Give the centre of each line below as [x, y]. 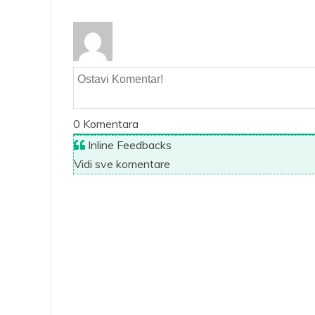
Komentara [109, 123]
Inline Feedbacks [128, 144]
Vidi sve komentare [122, 163]
